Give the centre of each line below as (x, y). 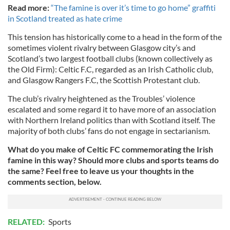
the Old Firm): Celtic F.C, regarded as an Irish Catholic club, (110, 69)
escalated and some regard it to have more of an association (112, 109)
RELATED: (27, 222)
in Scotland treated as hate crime (65, 18)
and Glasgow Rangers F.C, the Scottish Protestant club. (104, 80)
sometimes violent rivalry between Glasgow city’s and (102, 47)
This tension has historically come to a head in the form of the (115, 37)
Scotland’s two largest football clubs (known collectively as (110, 58)
